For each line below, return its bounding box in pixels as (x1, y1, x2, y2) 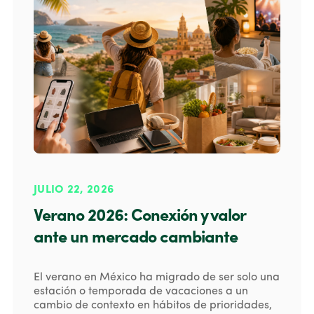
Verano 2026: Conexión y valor (34, 207, 245, 225)
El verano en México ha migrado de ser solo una (34, 271, 280, 283)
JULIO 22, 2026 (34, 184, 114, 196)
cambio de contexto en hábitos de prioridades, (34, 299, 272, 311)
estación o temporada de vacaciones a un (34, 285, 248, 297)
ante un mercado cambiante (34, 229, 238, 247)
